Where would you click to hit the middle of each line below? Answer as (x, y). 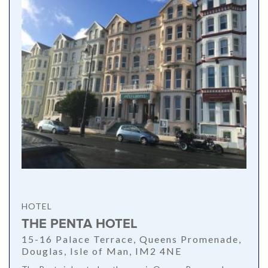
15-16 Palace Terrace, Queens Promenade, (132, 239)
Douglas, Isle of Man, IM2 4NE (102, 251)
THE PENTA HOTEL (80, 224)
